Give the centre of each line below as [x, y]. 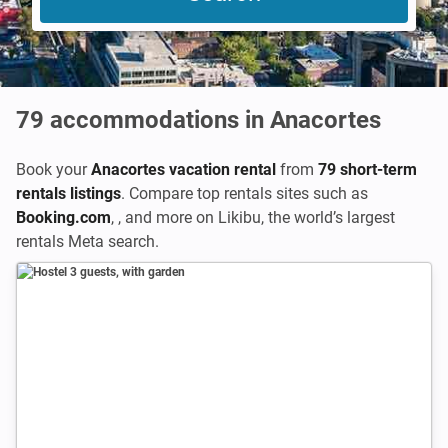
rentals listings [68, 193]
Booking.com [63, 217]
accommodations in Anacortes [215, 120]
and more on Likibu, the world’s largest [260, 217]
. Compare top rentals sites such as [244, 193]
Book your [53, 169]
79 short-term [367, 169]
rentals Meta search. [87, 241]
